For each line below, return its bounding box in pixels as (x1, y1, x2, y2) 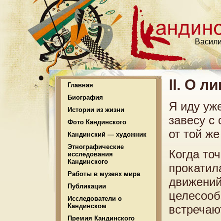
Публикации (68, 183, 106, 190)
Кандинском (68, 202, 107, 210)
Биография (68, 94, 103, 101)
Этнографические (68, 143, 124, 150)
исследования (68, 150, 113, 158)
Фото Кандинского (68, 118, 126, 126)
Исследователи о (68, 195, 122, 202)
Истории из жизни (68, 106, 124, 113)
